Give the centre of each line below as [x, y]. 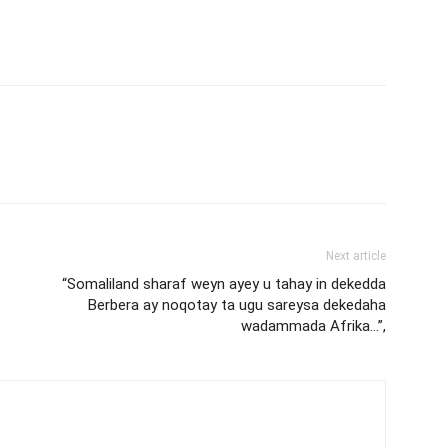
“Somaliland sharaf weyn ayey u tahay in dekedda [224, 283]
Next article [356, 255]
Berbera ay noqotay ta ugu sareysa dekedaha [237, 304]
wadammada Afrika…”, [313, 325]
